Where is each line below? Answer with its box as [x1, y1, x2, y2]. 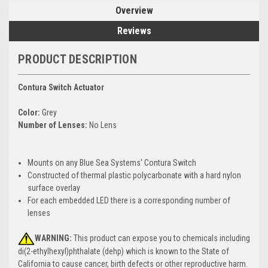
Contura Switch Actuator [18, 82, 104, 92]
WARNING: [35, 233, 72, 243]
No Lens [87, 120, 117, 130]
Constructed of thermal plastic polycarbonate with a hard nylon [28, 170, 242, 180]
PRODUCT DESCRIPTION [18, 51, 137, 66]
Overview [115, 4, 153, 16]
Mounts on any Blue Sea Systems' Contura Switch [28, 157, 197, 167]
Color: [18, 107, 40, 117]
